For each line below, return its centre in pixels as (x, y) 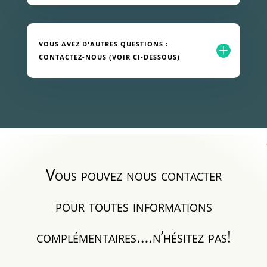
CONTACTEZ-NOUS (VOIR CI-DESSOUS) (109, 57)
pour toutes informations (133, 205)
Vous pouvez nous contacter (133, 174)
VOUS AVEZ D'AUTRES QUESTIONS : (103, 44)
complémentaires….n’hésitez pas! (133, 236)
